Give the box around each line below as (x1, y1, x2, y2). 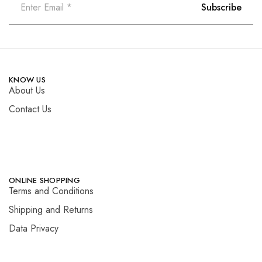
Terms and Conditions (9, 184, 94, 198)
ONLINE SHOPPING (9, 175, 80, 187)
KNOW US (9, 74, 46, 86)
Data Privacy (9, 222, 58, 236)
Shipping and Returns (9, 203, 93, 217)
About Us (9, 84, 45, 98)
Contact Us (9, 102, 51, 116)
